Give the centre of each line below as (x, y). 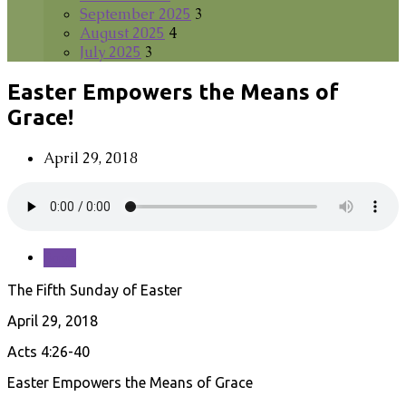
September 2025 (135, 14)
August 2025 (122, 33)
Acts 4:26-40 (48, 351)
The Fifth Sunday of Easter (95, 290)
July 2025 (111, 52)
